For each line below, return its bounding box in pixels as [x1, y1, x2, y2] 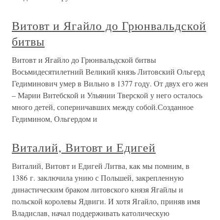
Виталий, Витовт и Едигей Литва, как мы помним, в [12, 161, 190, 171]
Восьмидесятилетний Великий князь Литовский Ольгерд [12, 66, 205, 77]
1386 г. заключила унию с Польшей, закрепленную [12, 172, 184, 183]
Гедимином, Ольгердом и [12, 113, 97, 124]
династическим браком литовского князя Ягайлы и [12, 184, 183, 194]
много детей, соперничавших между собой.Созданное [12, 102, 193, 112]
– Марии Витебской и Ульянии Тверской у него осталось [12, 90, 202, 100]
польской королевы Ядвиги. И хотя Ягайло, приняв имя [12, 196, 200, 206]
